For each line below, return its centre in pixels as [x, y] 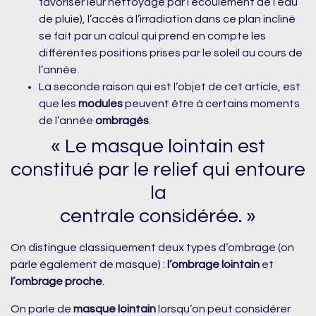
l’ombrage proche [56, 282]
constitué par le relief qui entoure [158, 170]
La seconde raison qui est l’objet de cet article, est [170, 87]
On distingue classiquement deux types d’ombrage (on [152, 248]
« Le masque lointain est [158, 147]
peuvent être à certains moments [211, 104]
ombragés [122, 121]
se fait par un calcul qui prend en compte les [152, 36]
